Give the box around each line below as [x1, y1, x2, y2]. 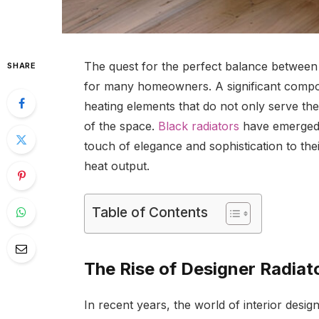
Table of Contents [91, 203, 208, 221]
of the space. [83, 119, 158, 134]
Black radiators [157, 119, 239, 134]
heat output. [83, 159, 153, 174]
